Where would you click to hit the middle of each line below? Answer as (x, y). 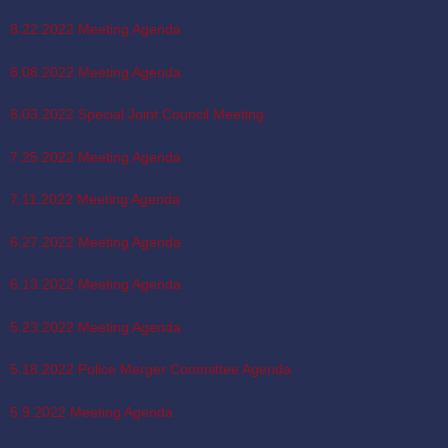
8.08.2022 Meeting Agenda (95, 71)
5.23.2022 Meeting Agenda (95, 326)
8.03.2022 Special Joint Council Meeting (137, 114)
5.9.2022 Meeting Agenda (91, 411)
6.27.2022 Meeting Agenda (95, 241)
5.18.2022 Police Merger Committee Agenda (150, 369)
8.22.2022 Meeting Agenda (95, 29)
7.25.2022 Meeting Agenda (95, 156)
